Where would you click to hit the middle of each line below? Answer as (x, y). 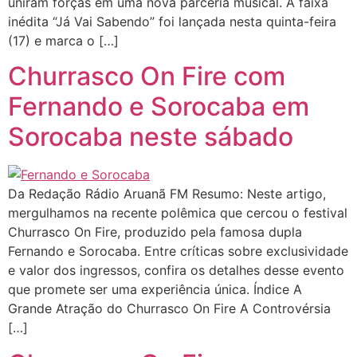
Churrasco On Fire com (147, 76)
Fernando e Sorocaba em (159, 107)
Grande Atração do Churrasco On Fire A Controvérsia (169, 309)
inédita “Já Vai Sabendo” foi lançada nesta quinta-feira (172, 22)
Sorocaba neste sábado (151, 137)
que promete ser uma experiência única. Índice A (155, 290)
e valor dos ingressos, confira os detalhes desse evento (176, 271)
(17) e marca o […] (63, 41)
